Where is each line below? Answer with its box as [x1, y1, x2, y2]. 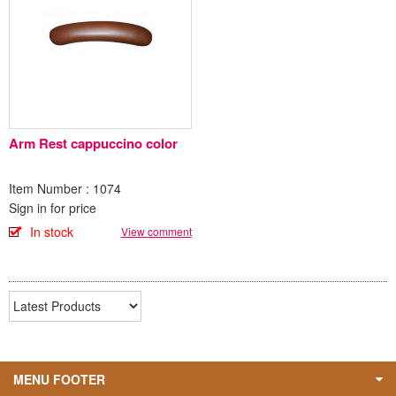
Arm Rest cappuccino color [71, 133, 178, 153]
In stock [30, 222, 73, 240]
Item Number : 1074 [9, 179, 121, 197]
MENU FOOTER [13, 369, 105, 388]
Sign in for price [9, 198, 96, 217]
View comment [120, 223, 192, 239]
